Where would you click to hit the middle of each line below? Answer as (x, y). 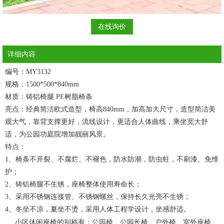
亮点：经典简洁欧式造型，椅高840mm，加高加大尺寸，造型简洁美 (110, 109)
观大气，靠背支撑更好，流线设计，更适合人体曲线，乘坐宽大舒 (106, 122)
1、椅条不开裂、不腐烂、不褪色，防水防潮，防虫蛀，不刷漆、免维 (112, 159)
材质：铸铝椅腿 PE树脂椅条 (49, 97)
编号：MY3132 (28, 72)
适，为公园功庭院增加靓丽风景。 (57, 134)
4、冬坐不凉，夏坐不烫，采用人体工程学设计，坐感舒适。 (98, 209)
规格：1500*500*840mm (42, 84)
